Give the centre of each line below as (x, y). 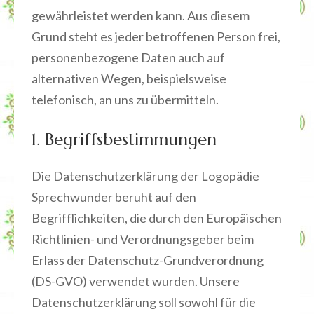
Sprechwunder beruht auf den (114, 197)
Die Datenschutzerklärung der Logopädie (145, 176)
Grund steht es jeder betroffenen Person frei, (156, 36)
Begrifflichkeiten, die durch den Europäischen (157, 218)
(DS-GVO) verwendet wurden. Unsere (136, 281)
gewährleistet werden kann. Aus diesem (141, 15)
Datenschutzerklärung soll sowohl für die (144, 302)
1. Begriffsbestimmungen (124, 139)
